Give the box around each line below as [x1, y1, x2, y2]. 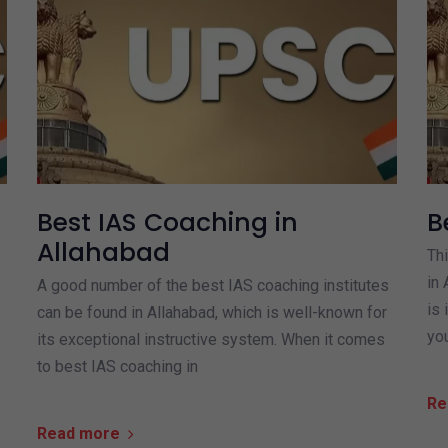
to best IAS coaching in [36, 357, 198, 377]
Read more [36, 424, 120, 444]
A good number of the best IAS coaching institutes [36, 276, 389, 296]
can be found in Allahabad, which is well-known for [36, 303, 387, 323]
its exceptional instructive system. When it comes [36, 330, 385, 350]
